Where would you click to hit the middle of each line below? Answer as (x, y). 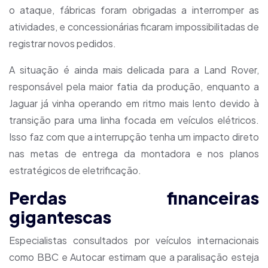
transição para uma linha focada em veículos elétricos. (134, 120)
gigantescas (60, 217)
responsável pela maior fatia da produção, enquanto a (134, 86)
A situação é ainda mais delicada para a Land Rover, (134, 70)
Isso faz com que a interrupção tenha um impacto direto (134, 137)
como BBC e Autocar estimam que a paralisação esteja (134, 257)
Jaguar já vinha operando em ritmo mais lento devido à (134, 103)
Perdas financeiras (134, 198)
